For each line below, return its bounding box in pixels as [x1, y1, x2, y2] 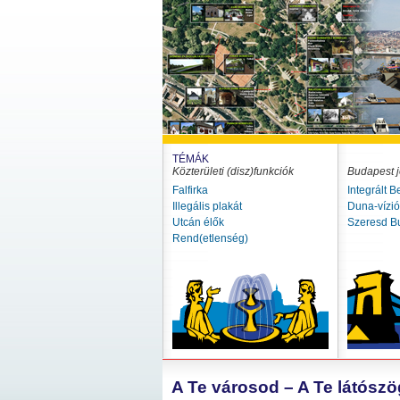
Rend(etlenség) [172, 232, 248, 245]
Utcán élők [172, 216, 224, 229]
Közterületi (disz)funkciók [172, 165, 294, 178]
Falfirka [172, 184, 208, 196]
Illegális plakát [172, 200, 242, 212]
